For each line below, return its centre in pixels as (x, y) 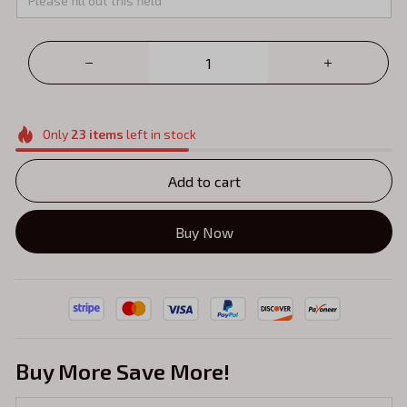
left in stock (159, 134)
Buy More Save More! (123, 372)
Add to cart (204, 181)
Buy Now (204, 232)
